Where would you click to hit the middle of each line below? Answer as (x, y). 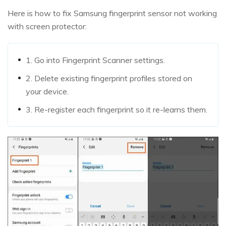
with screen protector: (47, 26)
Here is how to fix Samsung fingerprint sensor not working (112, 13)
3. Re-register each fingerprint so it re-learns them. (117, 109)
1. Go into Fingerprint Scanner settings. (95, 60)
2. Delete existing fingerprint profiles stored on (109, 78)
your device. (47, 91)
